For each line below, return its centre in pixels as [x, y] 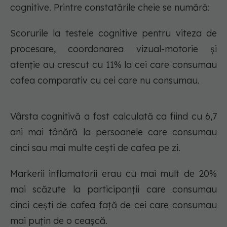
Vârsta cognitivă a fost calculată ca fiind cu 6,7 [113, 117]
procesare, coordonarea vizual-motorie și [113, 49]
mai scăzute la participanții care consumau [113, 190]
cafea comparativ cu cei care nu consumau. [105, 81]
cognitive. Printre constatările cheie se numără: [110, 8]
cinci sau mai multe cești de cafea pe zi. [95, 148]
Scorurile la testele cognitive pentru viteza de [113, 33]
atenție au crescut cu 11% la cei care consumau [113, 65]
